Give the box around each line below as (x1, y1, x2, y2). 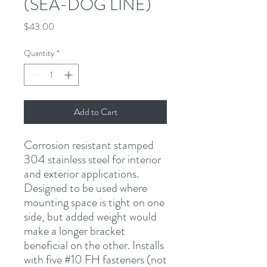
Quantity (24, 46, 54, 59)
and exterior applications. (24, 164, 139, 182)
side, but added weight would (24, 207, 157, 225)
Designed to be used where (24, 179, 147, 197)
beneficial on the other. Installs (24, 236, 164, 254)
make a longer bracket (24, 222, 125, 240)
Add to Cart (73, 104, 117, 119)
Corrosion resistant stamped (24, 136, 154, 154)
